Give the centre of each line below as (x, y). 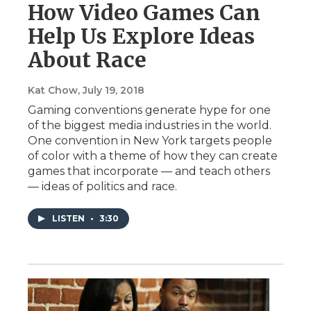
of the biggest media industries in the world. (150, 126)
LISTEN (69, 219)
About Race (87, 60)
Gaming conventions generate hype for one (149, 110)
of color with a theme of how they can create (153, 156)
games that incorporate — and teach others (149, 171)
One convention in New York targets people (150, 141)
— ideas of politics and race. (102, 187)
